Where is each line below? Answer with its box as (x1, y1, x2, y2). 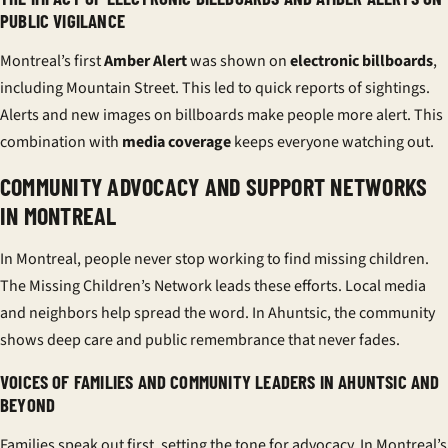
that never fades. (285, 329, 400, 351)
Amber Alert (104, 50, 187, 72)
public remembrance (145, 329, 285, 351)
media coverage (122, 131, 231, 153)
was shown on (187, 50, 290, 72)
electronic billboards (290, 50, 433, 72)
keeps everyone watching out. (231, 131, 434, 153)
